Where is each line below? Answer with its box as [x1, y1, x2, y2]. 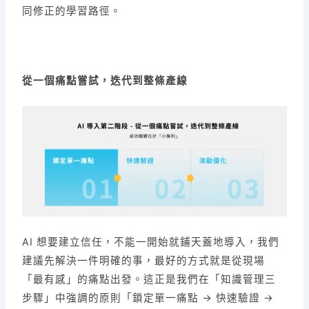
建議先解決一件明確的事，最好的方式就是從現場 [22, 254, 266, 267]
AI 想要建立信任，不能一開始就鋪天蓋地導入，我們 [22, 235, 280, 248]
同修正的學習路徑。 [22, 5, 122, 18]
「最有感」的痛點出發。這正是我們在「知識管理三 [22, 272, 277, 286]
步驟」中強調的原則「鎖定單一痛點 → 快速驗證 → [22, 291, 275, 304]
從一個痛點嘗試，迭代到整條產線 [22, 74, 188, 87]
